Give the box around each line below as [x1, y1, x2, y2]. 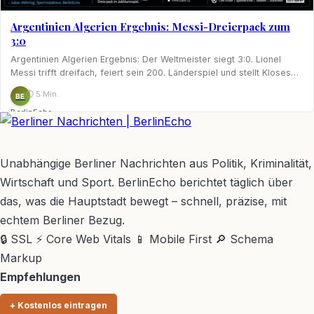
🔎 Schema [215, 232, 273, 247]
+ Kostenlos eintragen [10, 300, 107, 311]
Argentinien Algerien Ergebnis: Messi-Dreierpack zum [11, 20, 290, 34]
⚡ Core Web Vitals [36, 232, 131, 247]
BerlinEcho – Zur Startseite [95, 134, 238, 149]
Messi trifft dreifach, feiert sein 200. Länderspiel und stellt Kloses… [11, 67, 299, 78]
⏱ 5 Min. [26, 89, 59, 100]
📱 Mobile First [135, 232, 212, 247]
